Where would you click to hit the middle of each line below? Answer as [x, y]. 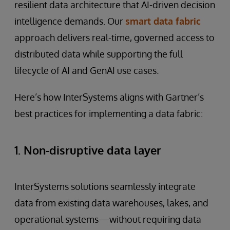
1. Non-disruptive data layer [88, 150]
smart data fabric [163, 21]
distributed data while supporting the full [99, 54]
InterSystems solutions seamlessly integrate [105, 186]
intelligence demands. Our [70, 21]
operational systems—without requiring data [108, 219]
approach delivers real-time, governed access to [114, 37]
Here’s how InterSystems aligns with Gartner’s [109, 97]
